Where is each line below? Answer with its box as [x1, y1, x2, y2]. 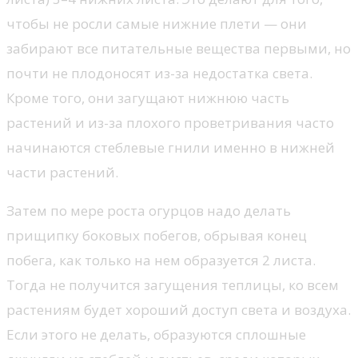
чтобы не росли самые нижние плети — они [6, 14, 307, 33]
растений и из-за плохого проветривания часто [6, 113, 334, 132]
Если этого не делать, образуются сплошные [6, 324, 306, 344]
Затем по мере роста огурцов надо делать [6, 201, 291, 220]
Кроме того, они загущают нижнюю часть [6, 88, 289, 107]
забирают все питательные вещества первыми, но [6, 38, 351, 58]
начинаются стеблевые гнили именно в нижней [6, 137, 335, 157]
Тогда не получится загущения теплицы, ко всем [6, 275, 339, 294]
